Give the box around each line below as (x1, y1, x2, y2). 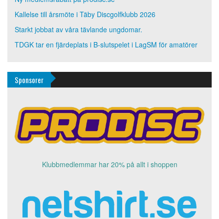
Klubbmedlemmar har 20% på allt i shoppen (42, 159, 177, 169)
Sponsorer (15, 74, 44, 85)
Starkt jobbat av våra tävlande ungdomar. (15, 24, 142, 34)
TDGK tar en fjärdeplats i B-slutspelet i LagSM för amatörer (15, 39, 197, 49)
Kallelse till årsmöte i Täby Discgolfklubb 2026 (15, 9, 155, 19)
